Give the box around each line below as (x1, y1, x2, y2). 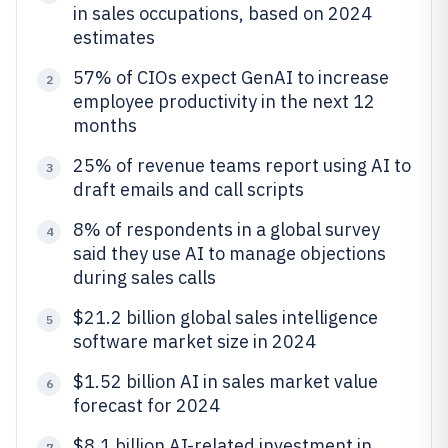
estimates (73, 26, 155, 49)
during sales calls (73, 266, 216, 289)
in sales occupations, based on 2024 (73, 2, 372, 25)
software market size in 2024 (73, 330, 316, 353)
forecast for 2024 (73, 394, 220, 417)
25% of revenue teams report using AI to (73, 154, 411, 177)
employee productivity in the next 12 (73, 90, 375, 113)
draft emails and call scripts (73, 178, 304, 201)
